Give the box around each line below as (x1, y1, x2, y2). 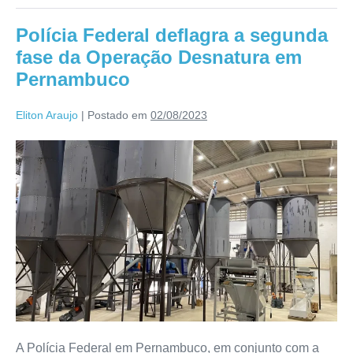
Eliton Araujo (16, 109, 78, 122)
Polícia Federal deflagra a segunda (16, 24, 328, 46)
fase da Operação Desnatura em (16, 46, 302, 69)
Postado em (87, 109, 147, 122)
